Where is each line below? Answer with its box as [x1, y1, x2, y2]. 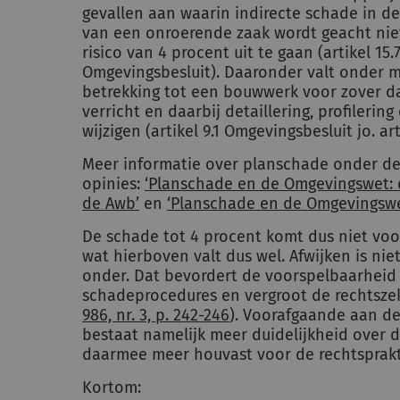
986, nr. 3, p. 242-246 [82, 305, 229, 325]
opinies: [82, 174, 145, 194]
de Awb [82, 194, 136, 213]
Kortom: [82, 378, 141, 397]
